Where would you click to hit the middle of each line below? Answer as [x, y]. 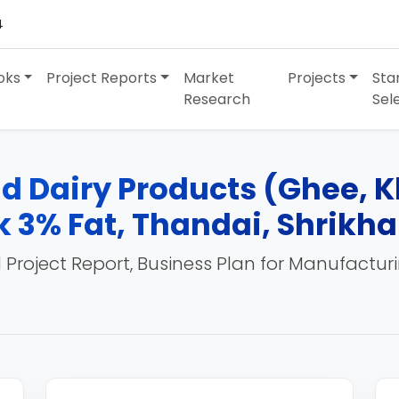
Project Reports [102, 78]
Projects [317, 78]
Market [209, 78]
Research [217, 99]
